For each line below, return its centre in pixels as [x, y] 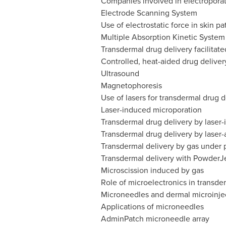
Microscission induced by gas [152, 170]
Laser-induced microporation [151, 110]
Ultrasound [120, 73]
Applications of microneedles [152, 207]
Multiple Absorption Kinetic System [163, 37]
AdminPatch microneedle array [155, 219]
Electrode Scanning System [149, 13]
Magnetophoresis [131, 86]
